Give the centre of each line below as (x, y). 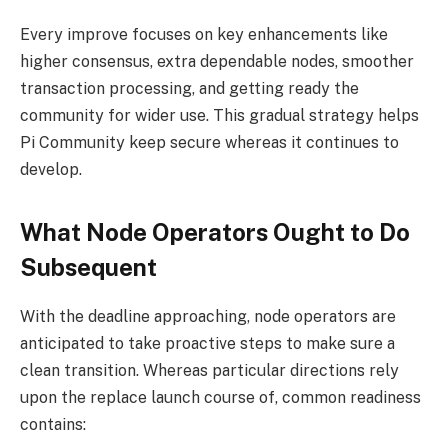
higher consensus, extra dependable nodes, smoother (217, 61)
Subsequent (88, 267)
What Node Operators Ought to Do (215, 232)
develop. (51, 169)
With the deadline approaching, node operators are (208, 317)
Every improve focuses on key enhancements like (204, 34)
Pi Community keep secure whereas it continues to (209, 142)
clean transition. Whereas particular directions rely (209, 371)
